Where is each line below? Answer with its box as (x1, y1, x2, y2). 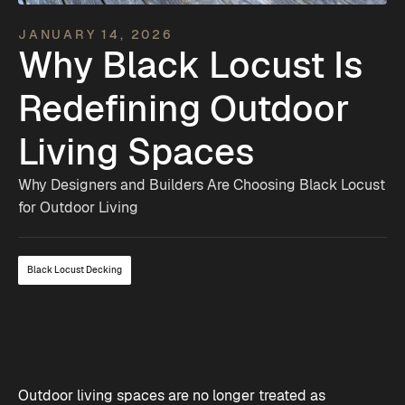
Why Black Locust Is (18, 42, 363, 89)
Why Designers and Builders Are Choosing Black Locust (18, 175, 385, 194)
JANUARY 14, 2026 (18, 26, 173, 42)
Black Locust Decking (27, 264, 122, 276)
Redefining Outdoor (18, 85, 350, 132)
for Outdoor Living (18, 198, 138, 217)
